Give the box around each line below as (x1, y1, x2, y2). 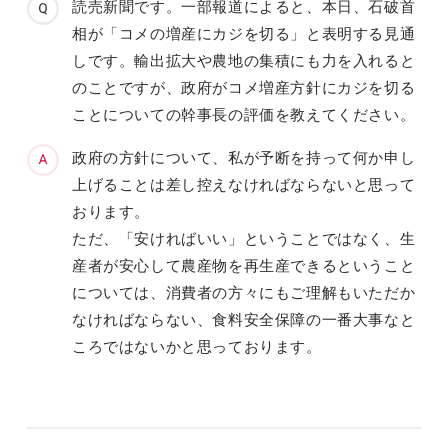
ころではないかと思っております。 (71, 337, 322, 355)
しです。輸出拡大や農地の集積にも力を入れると (71, 51, 416, 69)
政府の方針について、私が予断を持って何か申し (71, 148, 416, 166)
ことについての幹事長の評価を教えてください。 (71, 105, 416, 123)
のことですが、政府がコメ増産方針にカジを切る (71, 78, 416, 96)
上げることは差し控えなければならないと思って (71, 175, 416, 193)
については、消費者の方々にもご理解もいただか (71, 283, 416, 301)
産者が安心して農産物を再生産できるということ (71, 256, 416, 274)
